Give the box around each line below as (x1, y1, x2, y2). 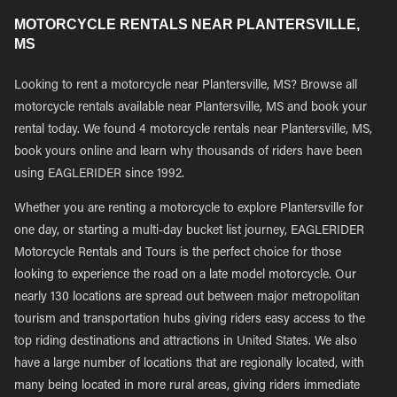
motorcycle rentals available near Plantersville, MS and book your (14, 102, 367, 114)
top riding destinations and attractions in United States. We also (14, 336, 357, 348)
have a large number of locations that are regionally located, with (14, 358, 364, 370)
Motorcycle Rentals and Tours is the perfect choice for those (14, 247, 341, 260)
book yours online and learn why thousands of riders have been (14, 146, 362, 159)
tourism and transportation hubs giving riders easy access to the (14, 314, 365, 326)
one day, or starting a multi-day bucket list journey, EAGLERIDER (14, 225, 364, 237)
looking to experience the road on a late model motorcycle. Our (14, 269, 356, 282)
